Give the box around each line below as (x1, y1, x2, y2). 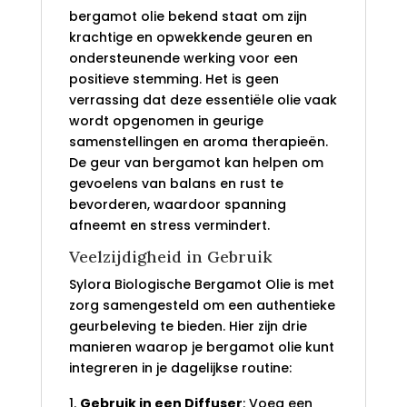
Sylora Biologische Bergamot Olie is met (68, 275, 334, 294)
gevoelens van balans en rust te (68, 174, 283, 194)
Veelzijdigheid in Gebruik (68, 246, 273, 268)
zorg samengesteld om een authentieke (68, 296, 335, 315)
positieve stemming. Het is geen (68, 70, 279, 89)
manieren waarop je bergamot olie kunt (68, 338, 334, 357)
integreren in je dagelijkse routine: (68, 359, 292, 378)
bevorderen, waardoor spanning (68, 195, 286, 214)
